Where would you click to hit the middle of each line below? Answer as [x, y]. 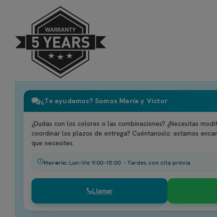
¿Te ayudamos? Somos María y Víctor [104, 101]
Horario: [56, 162]
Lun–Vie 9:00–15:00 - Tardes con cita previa [129, 162]
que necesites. [53, 143]
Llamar [102, 191]
